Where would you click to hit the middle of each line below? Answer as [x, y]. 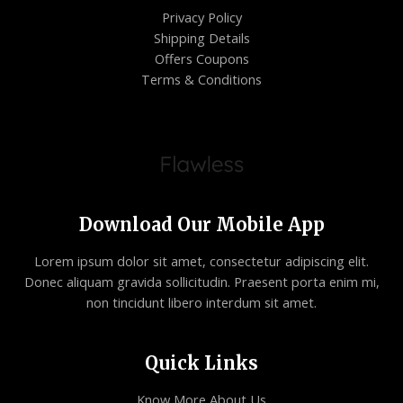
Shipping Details [201, 37]
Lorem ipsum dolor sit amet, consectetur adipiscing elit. [201, 260]
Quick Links [201, 363]
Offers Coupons [201, 58]
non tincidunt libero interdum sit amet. [201, 302]
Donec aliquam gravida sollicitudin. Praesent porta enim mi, [201, 281]
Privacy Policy [201, 17]
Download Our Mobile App [201, 224]
